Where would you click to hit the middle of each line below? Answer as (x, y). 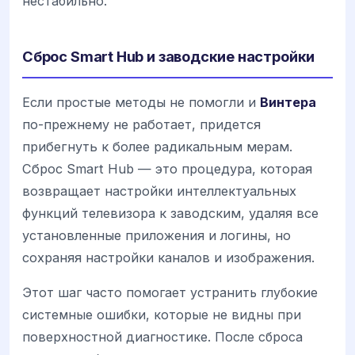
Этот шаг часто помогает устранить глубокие (170, 292)
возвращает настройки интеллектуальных (159, 191)
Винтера (288, 102)
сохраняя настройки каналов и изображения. (168, 257)
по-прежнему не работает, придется (141, 124)
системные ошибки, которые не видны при (162, 314)
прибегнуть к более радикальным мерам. (157, 146)
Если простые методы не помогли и (141, 102)
